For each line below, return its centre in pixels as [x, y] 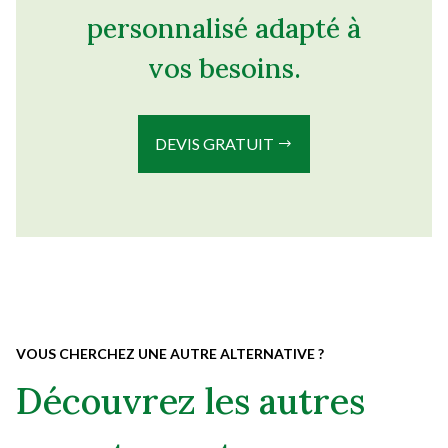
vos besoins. [224, 68]
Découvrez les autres [190, 401]
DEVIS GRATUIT [216, 144]
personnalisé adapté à [224, 28]
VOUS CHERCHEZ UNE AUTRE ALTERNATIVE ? [170, 354]
